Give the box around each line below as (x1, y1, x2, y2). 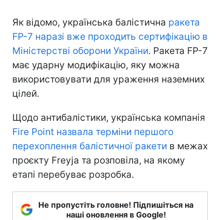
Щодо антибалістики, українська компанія (12, 111, 205, 123)
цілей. (12, 87, 39, 99)
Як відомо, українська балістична (12, 16, 166, 28)
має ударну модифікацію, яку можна (12, 59, 180, 71)
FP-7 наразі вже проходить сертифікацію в (12, 30, 208, 42)
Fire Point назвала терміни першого (12, 126, 173, 137)
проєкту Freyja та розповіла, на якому (12, 154, 185, 166)
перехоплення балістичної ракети (12, 140, 167, 152)
